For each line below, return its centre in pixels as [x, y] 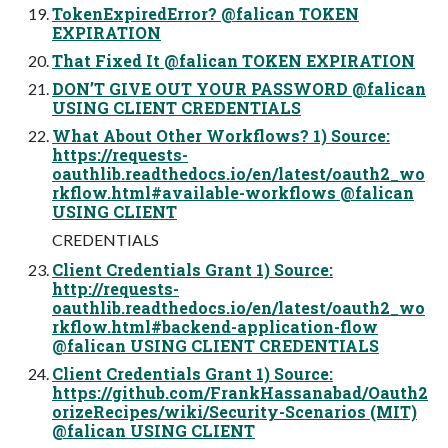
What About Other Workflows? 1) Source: [221, 135]
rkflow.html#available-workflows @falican [233, 192]
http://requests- [115, 288]
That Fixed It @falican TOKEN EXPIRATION [233, 60]
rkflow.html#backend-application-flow [215, 326]
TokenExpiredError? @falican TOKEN [205, 13]
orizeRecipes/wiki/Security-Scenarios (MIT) [234, 411]
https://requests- [120, 154]
